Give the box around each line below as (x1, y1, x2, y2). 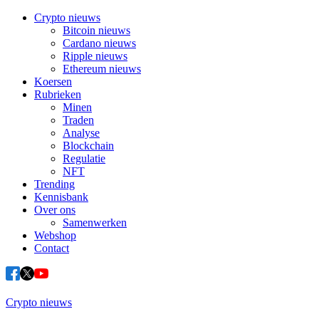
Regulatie (63, 152, 105, 164)
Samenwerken (63, 216, 127, 229)
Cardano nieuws (63, 37, 136, 49)
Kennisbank (34, 191, 88, 203)
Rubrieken (34, 88, 81, 100)
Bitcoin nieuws (63, 24, 130, 36)
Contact (34, 242, 69, 254)
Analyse (63, 127, 100, 139)
